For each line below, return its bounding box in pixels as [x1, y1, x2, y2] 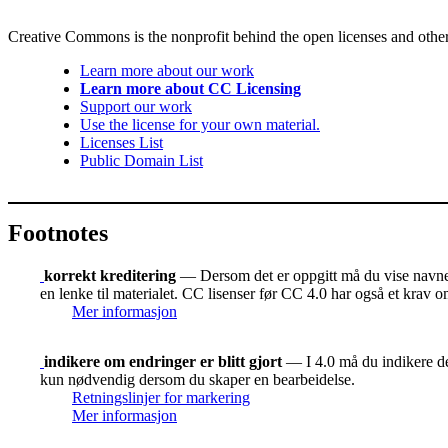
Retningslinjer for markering [72, 388, 250, 406]
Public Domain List [80, 152, 203, 170]
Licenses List [80, 134, 163, 152]
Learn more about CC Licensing [80, 80, 301, 98]
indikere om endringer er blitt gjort [44, 352, 282, 370]
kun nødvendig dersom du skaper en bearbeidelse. [40, 370, 355, 388]
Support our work [80, 98, 192, 116]
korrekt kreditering [44, 266, 176, 284]
